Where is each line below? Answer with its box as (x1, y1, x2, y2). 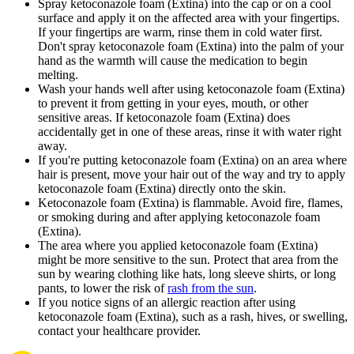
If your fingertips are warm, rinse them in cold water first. (38, 25, 322, 40)
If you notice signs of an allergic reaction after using (38, 296, 296, 310)
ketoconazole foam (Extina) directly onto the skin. (38, 182, 286, 196)
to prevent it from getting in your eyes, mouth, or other (38, 96, 308, 111)
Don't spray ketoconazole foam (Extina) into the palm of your (38, 40, 344, 54)
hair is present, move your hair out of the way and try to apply (38, 168, 345, 182)
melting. (38, 68, 78, 82)
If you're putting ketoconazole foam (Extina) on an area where (38, 153, 347, 168)
